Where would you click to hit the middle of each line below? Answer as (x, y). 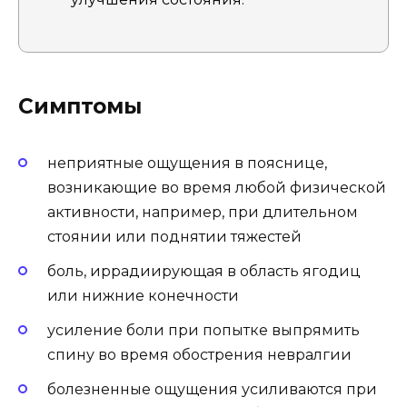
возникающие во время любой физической (217, 187)
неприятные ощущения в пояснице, (187, 163)
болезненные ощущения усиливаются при (212, 390)
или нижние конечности (143, 295)
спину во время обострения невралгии (199, 355)
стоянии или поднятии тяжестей (174, 236)
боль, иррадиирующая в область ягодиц (204, 271)
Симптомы (80, 106)
